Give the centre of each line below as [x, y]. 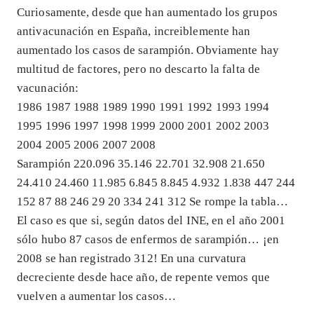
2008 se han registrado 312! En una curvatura [132, 258]
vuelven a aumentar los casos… [96, 296]
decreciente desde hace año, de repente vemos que [143, 277]
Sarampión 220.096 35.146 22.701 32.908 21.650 [141, 163]
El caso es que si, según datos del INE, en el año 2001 [151, 220]
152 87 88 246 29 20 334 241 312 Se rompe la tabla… [153, 201]
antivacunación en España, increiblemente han [134, 31]
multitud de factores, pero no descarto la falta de [139, 69]
